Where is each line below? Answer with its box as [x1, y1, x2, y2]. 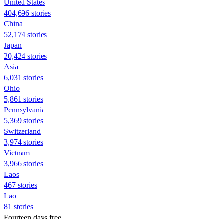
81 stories [4, 202, 33, 211]
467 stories [4, 180, 37, 189]
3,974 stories [4, 137, 43, 146]
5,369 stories [4, 116, 43, 125]
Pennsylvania [4, 105, 45, 114]
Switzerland [4, 127, 41, 135]
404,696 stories [4, 8, 51, 17]
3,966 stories [4, 159, 43, 168]
